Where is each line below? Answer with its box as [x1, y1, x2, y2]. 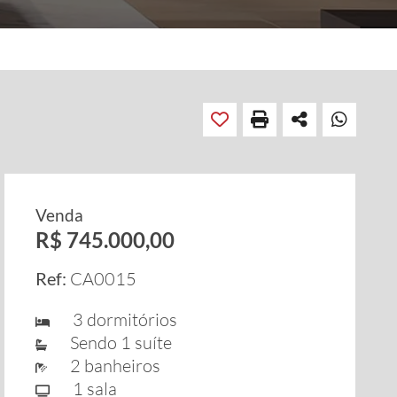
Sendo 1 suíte [56, 331, 173, 354]
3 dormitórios [58, 308, 178, 331]
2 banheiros [56, 354, 161, 377]
